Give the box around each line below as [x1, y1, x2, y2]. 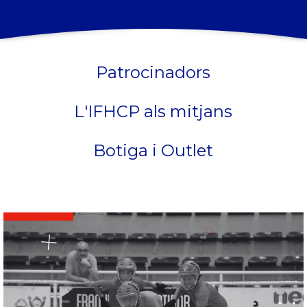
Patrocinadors [96, 62, 211, 82]
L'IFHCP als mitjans [74, 101, 233, 121]
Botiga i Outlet [93, 140, 214, 160]
